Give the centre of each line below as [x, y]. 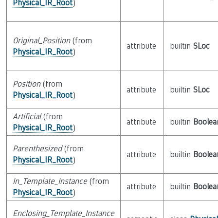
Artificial [27, 117]
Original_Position [41, 41]
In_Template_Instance [50, 181]
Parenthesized [37, 149]
